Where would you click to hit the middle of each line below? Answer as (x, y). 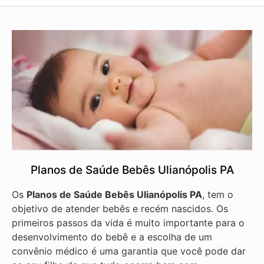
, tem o (218, 195)
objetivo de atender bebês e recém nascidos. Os (120, 209)
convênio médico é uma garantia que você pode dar (129, 251)
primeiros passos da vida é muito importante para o (128, 223)
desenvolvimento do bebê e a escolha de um (112, 237)
